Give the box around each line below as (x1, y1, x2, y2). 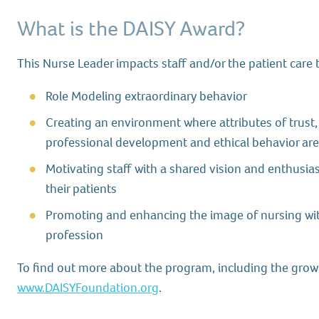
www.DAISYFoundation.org (17, 279, 159, 296)
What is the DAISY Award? (17, 14, 246, 43)
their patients (46, 180, 117, 197)
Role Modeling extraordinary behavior (46, 88, 248, 105)
